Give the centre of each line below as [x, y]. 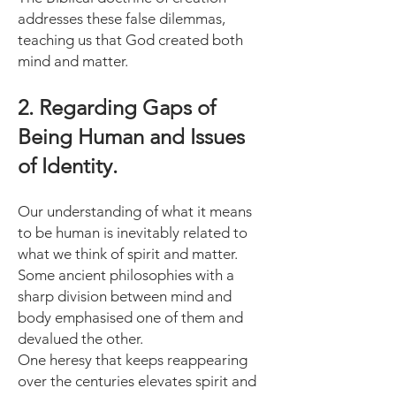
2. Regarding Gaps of [117, 107]
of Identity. [68, 166]
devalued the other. [80, 339]
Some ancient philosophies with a [126, 275]
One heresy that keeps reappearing [133, 360]
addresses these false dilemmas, [122, 19]
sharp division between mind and [125, 296]
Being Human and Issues [131, 137]
